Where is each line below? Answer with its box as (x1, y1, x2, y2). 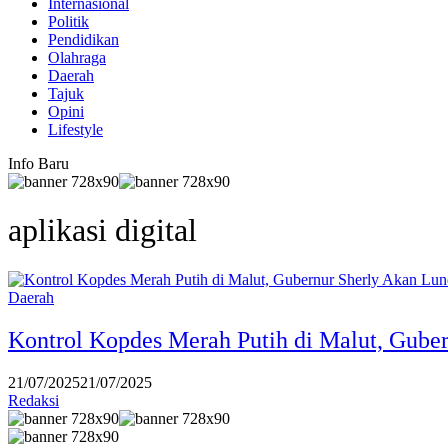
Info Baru (8, 155, 69, 172)
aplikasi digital (8, 212, 197, 249)
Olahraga (48, 49, 106, 66)
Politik (48, 13, 89, 30)
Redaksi (8, 391, 59, 409)
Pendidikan (48, 31, 119, 48)
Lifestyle (48, 121, 103, 138)
